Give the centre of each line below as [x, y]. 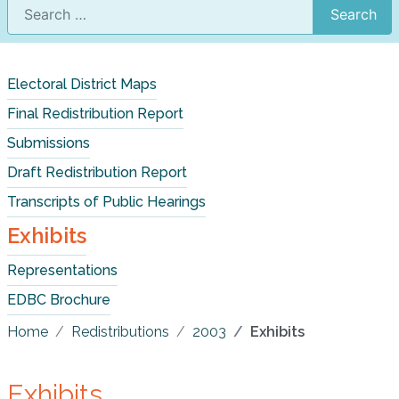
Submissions [49, 143]
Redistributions [120, 332]
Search [354, 14]
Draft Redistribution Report [97, 172]
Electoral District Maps [82, 84]
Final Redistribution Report [95, 114]
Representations [62, 270]
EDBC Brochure [59, 300]
